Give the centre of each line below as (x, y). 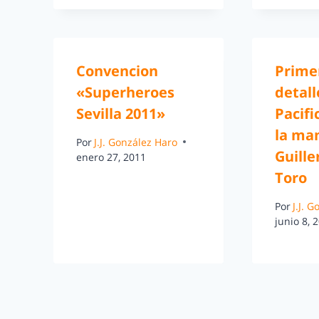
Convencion (117, 71)
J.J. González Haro (136, 142)
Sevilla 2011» (121, 114)
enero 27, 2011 (111, 157)
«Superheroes (125, 93)
